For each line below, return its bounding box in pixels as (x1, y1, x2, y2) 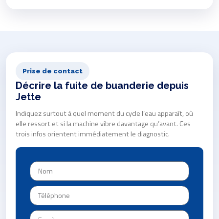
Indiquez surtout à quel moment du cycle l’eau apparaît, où (16, 108, 193, 119)
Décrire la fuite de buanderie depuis (16, 80, 189, 92)
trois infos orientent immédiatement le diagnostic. (16, 129, 170, 140)
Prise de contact (22, 67, 83, 75)
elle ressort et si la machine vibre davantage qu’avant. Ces (16, 118, 191, 130)
